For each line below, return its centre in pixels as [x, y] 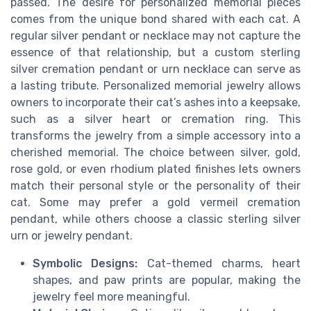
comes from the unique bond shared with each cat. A [155, 19]
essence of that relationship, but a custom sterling [155, 53]
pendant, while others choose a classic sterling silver [155, 219]
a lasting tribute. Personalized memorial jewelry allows [155, 86]
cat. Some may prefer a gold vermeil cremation [155, 203]
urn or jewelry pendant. [72, 236]
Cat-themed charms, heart [219, 264]
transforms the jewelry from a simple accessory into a [155, 136]
